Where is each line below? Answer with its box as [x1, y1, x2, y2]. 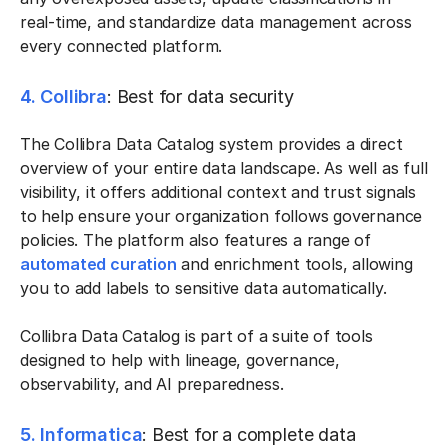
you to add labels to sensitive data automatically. [20, 278, 392, 298]
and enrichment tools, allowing [176, 254, 413, 274]
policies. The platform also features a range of [20, 230, 372, 250]
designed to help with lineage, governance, [20, 350, 341, 370]
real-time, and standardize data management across [20, 12, 412, 32]
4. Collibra [20, 86, 107, 107]
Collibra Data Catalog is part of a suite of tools [20, 326, 373, 346]
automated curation [20, 254, 177, 274]
